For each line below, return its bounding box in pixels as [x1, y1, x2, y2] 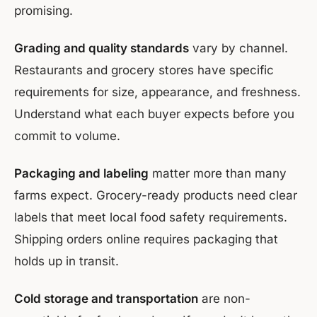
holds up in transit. [14, 254, 119, 269]
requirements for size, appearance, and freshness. [14, 85, 301, 100]
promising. [14, 4, 73, 18]
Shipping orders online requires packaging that [14, 232, 278, 247]
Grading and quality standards [14, 41, 189, 56]
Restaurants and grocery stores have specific [14, 63, 274, 78]
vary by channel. [189, 41, 288, 56]
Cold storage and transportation [14, 292, 198, 306]
